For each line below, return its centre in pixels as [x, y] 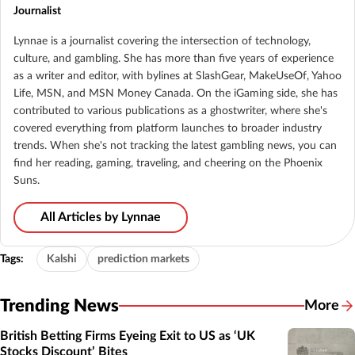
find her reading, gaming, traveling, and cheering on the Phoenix [168, 163]
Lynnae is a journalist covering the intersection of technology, [162, 41]
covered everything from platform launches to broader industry [168, 128]
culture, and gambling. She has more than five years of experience [174, 58]
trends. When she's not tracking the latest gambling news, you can [175, 145]
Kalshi [62, 259]
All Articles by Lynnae [101, 217]
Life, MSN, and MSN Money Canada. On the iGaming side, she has [176, 93]
